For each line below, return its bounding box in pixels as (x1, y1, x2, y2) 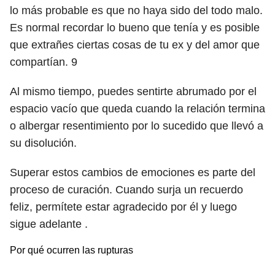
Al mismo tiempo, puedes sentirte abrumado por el (10, 85, 257, 98)
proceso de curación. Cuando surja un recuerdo (10, 184, 243, 196)
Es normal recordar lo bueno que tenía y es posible (10, 21, 260, 34)
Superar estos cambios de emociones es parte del (10, 166, 255, 179)
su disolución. (10, 137, 80, 149)
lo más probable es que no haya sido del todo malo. (10, 4, 263, 17)
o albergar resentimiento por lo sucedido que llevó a (10, 120, 263, 132)
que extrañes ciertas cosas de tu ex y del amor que (10, 39, 260, 51)
